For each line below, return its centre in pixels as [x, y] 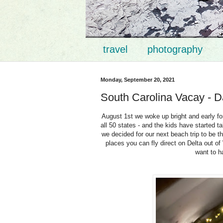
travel [115, 49]
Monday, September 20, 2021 [138, 80]
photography [175, 49]
